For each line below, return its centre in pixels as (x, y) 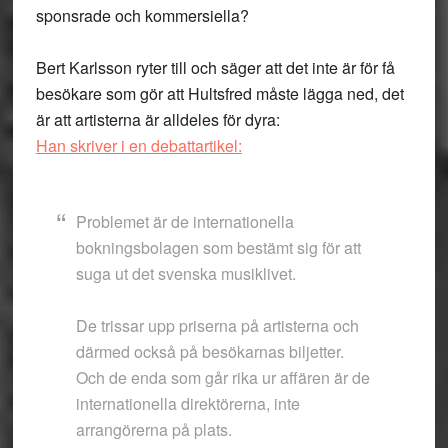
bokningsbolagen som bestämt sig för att (218, 247)
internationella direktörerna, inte (187, 403)
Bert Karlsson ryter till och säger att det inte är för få (215, 67)
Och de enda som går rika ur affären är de (222, 377)
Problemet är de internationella (184, 221)
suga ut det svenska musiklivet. (185, 273)
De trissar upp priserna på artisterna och (217, 325)
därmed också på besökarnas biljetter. (209, 351)
